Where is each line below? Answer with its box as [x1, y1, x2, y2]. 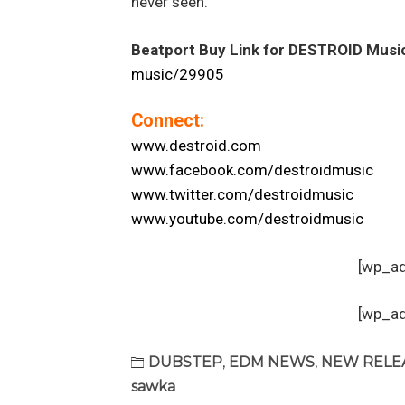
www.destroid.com [130, 137, 261, 155]
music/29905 [130, 64, 224, 83]
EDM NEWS [228, 353, 315, 371]
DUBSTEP [147, 353, 222, 371]
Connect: [130, 110, 204, 132]
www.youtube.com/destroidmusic [130, 210, 363, 229]
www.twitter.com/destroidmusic [130, 185, 353, 204]
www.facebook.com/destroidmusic [130, 161, 373, 180]
